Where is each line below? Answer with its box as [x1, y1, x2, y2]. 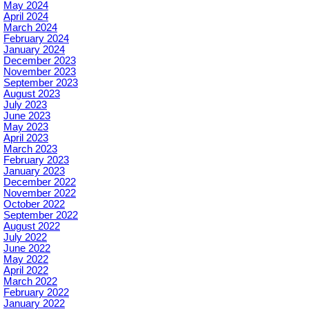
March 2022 [3, 276, 57, 287]
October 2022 [3, 199, 65, 210]
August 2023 [3, 88, 60, 99]
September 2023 [3, 77, 78, 88]
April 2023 [3, 132, 48, 143]
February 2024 [3, 33, 69, 44]
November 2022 [3, 188, 76, 199]
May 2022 [3, 254, 48, 265]
